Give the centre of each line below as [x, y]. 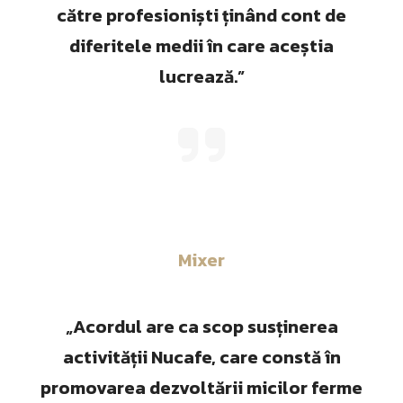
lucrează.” [201, 76]
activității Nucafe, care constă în [201, 357]
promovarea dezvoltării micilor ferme [201, 388]
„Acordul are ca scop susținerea [201, 327]
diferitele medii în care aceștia [201, 46]
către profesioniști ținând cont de [201, 15]
